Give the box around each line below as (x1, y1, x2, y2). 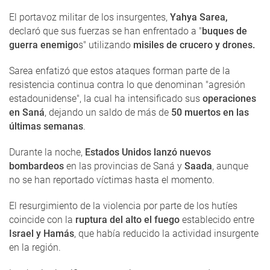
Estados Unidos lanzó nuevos (85, 146, 211, 159)
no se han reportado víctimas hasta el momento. (9, 174, 215, 186)
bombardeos (9, 160, 64, 172)
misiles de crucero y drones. (133, 39, 255, 51)
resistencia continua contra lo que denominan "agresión (9, 79, 245, 91)
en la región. (9, 242, 61, 254)
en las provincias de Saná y (64, 160, 184, 172)
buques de (202, 25, 247, 37)
